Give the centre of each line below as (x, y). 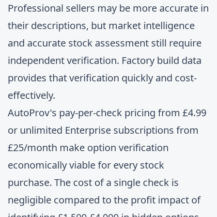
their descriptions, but (58, 25)
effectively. (31, 95)
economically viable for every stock (86, 165)
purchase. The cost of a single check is (93, 182)
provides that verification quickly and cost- (102, 78)
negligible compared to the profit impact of (104, 200)
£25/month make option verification (88, 147)
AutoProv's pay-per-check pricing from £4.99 (107, 113)
